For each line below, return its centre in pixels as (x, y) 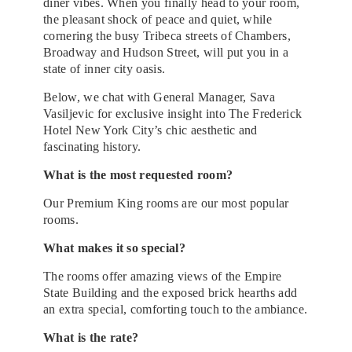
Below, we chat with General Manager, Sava (159, 97)
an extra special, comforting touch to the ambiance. (176, 309)
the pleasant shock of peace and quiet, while (158, 19)
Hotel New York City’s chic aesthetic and (150, 130)
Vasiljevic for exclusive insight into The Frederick (173, 113)
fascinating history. (92, 146)
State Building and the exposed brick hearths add (170, 292)
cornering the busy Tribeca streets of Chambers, (167, 35)
